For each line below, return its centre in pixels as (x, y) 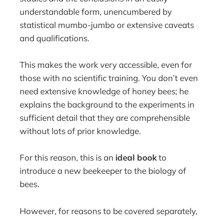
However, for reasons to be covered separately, (109, 211)
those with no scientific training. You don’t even (109, 78)
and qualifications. (55, 38)
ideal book (136, 158)
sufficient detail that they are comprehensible (105, 118)
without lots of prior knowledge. (81, 131)
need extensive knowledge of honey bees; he (104, 91)
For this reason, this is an (68, 158)
